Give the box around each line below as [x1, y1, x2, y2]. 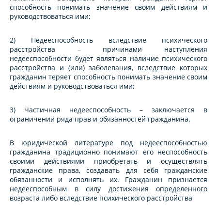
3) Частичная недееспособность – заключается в [10, 105, 207, 115]
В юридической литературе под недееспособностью [10, 138, 207, 148]
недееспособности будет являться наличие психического [10, 54, 207, 63]
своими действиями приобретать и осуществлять [10, 156, 207, 166]
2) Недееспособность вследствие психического [10, 35, 207, 45]
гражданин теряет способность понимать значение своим [10, 72, 207, 82]
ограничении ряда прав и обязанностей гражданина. [10, 114, 190, 124]
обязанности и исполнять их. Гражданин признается [10, 175, 207, 185]
